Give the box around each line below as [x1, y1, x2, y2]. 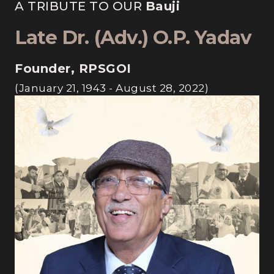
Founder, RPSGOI [15, 61, 131, 76]
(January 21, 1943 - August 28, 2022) [15, 82, 209, 94]
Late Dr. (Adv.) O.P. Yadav [15, 26, 252, 49]
